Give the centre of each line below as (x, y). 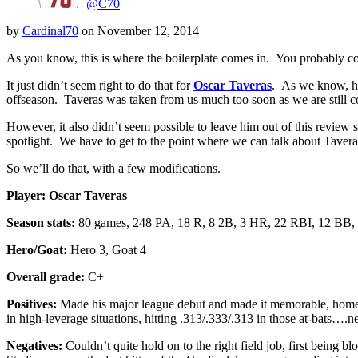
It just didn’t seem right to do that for (100, 85)
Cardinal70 (50, 30)
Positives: (32, 304)
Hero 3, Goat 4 (107, 249)
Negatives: (34, 345)
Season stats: (41, 222)
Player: (26, 195)
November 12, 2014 (148, 30)
